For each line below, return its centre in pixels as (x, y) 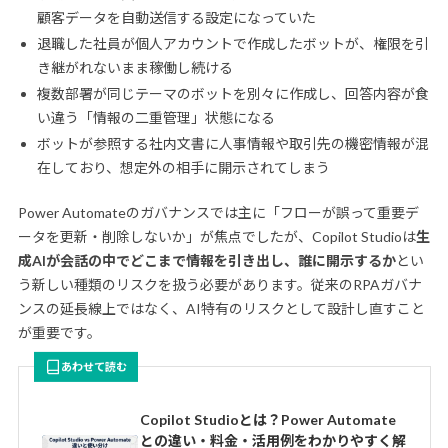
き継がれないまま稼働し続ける (134, 68)
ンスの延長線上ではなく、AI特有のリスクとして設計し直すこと (221, 308)
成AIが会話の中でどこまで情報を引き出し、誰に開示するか (206, 260)
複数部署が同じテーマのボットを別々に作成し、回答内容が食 (232, 93)
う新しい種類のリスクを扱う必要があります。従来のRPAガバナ (219, 284)
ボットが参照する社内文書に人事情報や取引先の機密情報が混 (232, 143)
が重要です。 (59, 332)
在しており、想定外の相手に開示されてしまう (183, 167)
